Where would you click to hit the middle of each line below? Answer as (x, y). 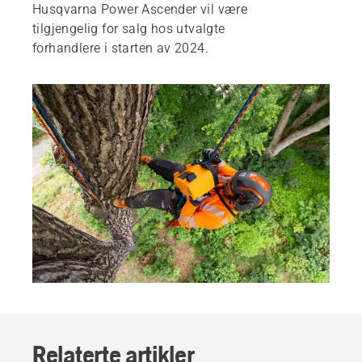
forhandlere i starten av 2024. (120, 48)
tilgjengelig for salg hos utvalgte (129, 29)
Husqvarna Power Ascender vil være (140, 10)
